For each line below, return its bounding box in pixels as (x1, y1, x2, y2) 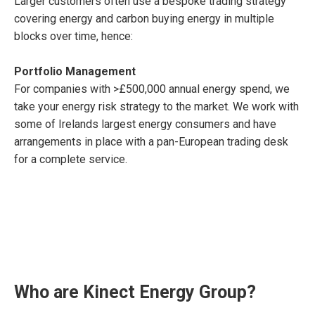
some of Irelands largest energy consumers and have (14, 117, 276, 131)
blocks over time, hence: (14, 30, 133, 43)
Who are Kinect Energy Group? (14, 282, 256, 302)
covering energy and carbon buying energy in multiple (14, 12, 274, 25)
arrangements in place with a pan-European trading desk (14, 135, 288, 148)
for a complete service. (14, 153, 127, 166)
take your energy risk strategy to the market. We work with (14, 100, 299, 113)
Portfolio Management (14, 65, 136, 78)
